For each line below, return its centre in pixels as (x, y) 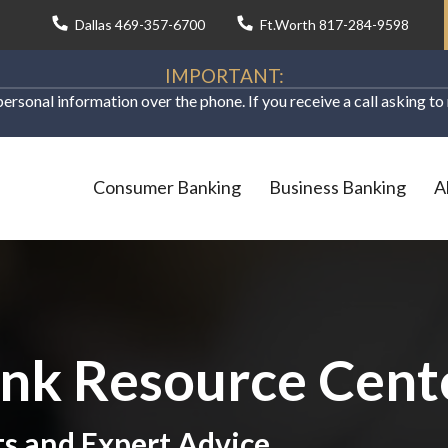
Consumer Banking (166, 187)
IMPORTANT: (224, 75)
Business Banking (337, 187)
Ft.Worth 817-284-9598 (334, 24)
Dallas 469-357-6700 (140, 24)
